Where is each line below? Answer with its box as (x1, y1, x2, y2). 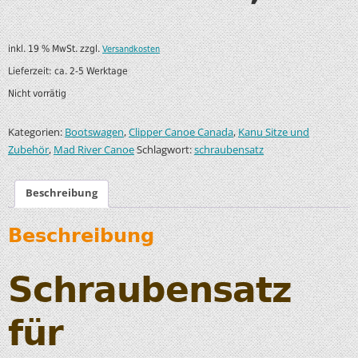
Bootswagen (65, 125, 124, 140)
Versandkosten (102, 43, 160, 54)
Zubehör (8, 143, 49, 157)
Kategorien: (8, 125, 65, 140)
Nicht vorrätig (8, 87, 66, 99)
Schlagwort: (137, 142, 194, 157)
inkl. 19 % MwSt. (8, 42, 78, 54)
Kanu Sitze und (238, 125, 309, 140)
